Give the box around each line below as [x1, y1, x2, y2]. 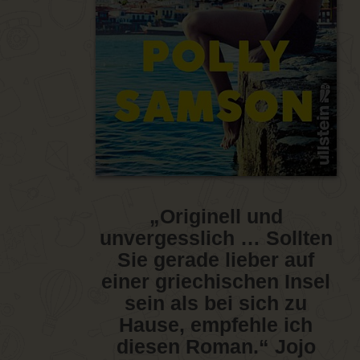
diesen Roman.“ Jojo [116, 335, 316, 358]
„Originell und [149, 205, 283, 228]
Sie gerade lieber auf [117, 248, 315, 272]
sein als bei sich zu [125, 292, 308, 315]
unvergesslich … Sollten [99, 227, 333, 250]
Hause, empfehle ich [119, 313, 313, 337]
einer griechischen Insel [101, 270, 331, 293]
